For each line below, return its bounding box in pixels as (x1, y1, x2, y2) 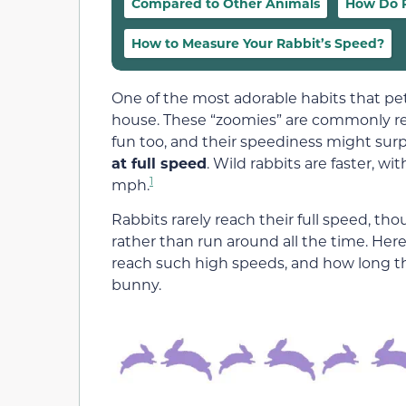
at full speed (111, 153, 207, 173)
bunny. (111, 275, 161, 295)
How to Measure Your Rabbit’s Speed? (131, 34, 384, 53)
